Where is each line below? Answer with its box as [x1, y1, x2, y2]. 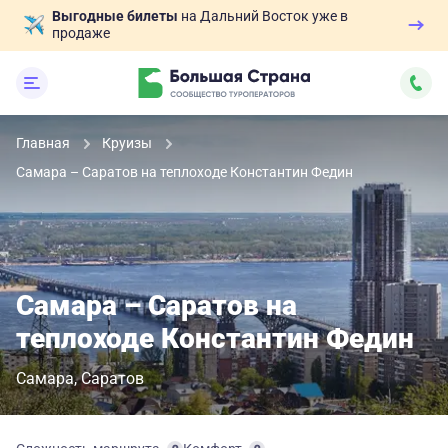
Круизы [102, 135, 155, 151]
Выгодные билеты [52, 8, 178, 24]
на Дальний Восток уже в [178, 8, 348, 24]
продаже [52, 25, 110, 41]
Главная [16, 135, 73, 151]
